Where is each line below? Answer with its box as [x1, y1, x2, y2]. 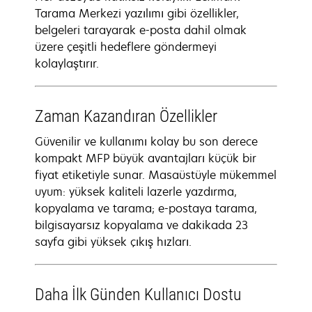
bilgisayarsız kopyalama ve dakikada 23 [35, 217, 248, 233]
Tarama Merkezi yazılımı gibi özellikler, [35, 6, 239, 21]
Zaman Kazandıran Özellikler [35, 107, 217, 126]
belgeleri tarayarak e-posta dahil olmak [35, 22, 247, 38]
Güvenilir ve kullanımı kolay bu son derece [35, 134, 258, 149]
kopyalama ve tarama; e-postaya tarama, [35, 201, 257, 216]
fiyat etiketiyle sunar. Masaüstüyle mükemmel [35, 167, 276, 182]
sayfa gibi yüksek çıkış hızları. [35, 234, 192, 249]
